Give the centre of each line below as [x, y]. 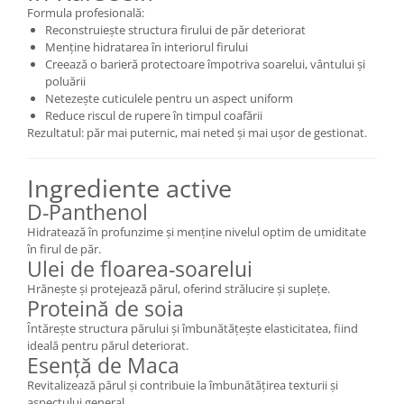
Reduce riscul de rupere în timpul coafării [154, 115]
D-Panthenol [87, 212]
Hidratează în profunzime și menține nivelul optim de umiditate [197, 232]
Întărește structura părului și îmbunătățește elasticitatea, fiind [193, 328]
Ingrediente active [129, 188]
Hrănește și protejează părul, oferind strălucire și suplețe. [179, 289]
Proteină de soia [106, 308]
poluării [65, 81]
